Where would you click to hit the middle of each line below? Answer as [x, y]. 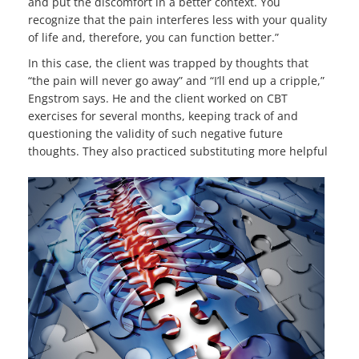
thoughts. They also [82, 151]
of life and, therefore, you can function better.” [153, 38]
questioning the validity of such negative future [155, 134]
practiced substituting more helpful [232, 151]
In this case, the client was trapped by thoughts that [168, 63]
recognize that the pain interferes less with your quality [177, 20]
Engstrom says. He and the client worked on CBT [158, 99]
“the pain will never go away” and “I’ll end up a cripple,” [176, 81]
